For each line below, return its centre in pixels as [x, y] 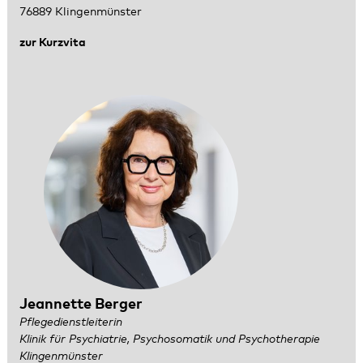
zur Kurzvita [52, 43]
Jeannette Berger [81, 304]
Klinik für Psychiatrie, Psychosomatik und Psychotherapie [169, 339]
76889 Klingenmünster [80, 12]
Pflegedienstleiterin [70, 322]
